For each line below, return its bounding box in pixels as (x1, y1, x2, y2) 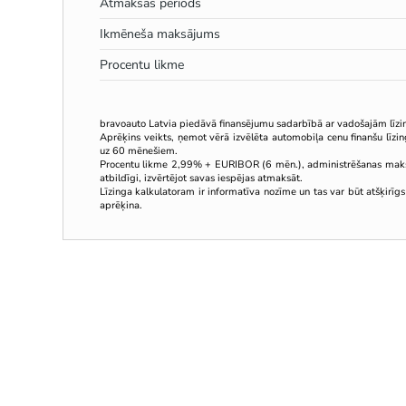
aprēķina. (100, 198, 142, 212)
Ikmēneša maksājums (100, 24, 220, 43)
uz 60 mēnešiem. (100, 143, 178, 158)
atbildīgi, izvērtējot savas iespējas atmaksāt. (100, 170, 303, 185)
